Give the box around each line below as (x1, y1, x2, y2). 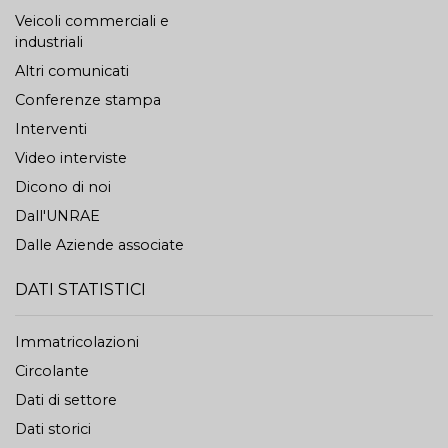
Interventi (15, 120, 87, 138)
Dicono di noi (15, 178, 111, 196)
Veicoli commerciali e (15, 12, 169, 30)
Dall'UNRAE (15, 207, 100, 225)
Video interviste (15, 149, 127, 167)
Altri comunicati (15, 62, 129, 80)
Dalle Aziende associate (15, 236, 184, 254)
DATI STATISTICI (15, 280, 146, 299)
